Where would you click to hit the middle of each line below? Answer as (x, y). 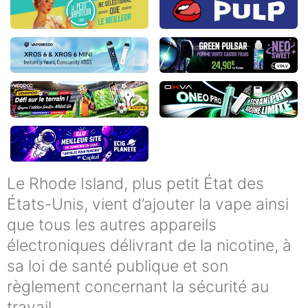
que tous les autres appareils (112, 225)
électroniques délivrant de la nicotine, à (149, 246)
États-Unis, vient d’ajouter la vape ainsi (148, 205)
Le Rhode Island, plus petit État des (135, 184)
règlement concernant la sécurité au (138, 287)
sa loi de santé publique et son (118, 266)
